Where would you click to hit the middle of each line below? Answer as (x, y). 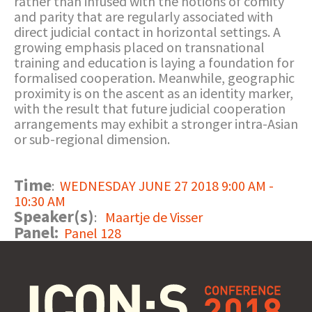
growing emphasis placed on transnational (139, 47)
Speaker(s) (54, 216)
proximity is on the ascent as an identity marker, (154, 93)
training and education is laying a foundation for (154, 62)
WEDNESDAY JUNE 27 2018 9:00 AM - (167, 186)
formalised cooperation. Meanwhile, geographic (154, 78)
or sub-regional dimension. (92, 139)
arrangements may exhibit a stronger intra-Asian (156, 124)
